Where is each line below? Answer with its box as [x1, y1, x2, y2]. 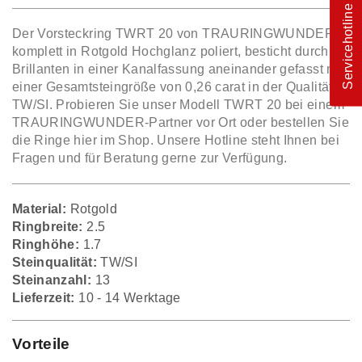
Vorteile [12, 335, 70, 352]
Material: [12, 201, 67, 216]
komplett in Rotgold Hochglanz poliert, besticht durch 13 [12, 44, 347, 58]
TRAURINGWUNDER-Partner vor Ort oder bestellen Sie [12, 115, 350, 129]
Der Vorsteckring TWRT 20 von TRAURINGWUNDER [12, 26, 335, 40]
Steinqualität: [12, 255, 97, 269]
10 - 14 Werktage [74, 290, 181, 305]
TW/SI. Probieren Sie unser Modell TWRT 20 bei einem [12, 97, 344, 112]
